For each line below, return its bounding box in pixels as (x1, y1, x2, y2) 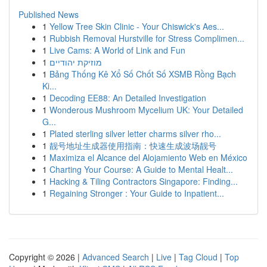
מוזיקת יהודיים (49, 56, 102, 68)
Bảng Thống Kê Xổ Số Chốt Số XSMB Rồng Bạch (49, 68, 236, 80)
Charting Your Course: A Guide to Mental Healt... (49, 163, 233, 175)
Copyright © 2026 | (9, 251, 82, 263)
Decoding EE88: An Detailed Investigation (49, 92, 206, 104)
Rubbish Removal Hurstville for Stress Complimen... (49, 32, 244, 44)
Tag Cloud (179, 251, 218, 263)
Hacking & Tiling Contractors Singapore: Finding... (49, 175, 238, 187)
